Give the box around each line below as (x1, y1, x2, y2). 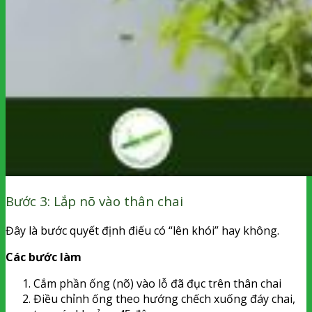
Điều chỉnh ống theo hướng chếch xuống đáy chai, (33, 291, 295, 307)
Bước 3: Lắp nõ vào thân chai (6, 192, 183, 210)
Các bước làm (6, 249, 81, 265)
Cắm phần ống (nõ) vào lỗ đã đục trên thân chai (33, 276, 281, 292)
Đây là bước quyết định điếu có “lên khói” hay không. (6, 223, 279, 239)
